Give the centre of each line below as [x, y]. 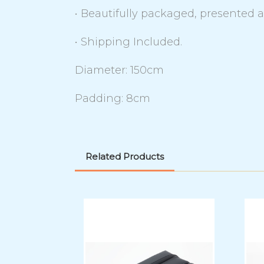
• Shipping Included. [128, 42]
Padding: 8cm [113, 98]
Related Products [124, 156]
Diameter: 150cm [119, 70]
